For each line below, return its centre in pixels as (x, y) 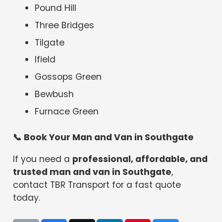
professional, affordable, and (140, 159)
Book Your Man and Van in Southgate (108, 138)
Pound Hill (56, 8)
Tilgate (50, 42)
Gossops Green (68, 77)
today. (27, 197)
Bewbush (55, 94)
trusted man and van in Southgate (92, 172)
